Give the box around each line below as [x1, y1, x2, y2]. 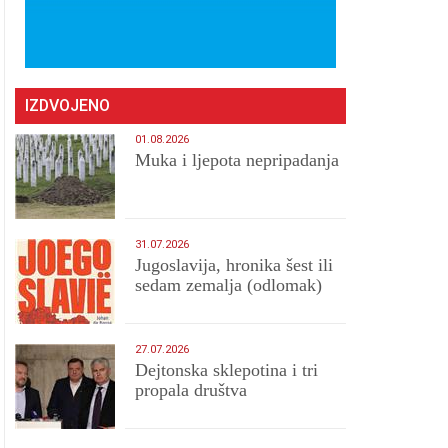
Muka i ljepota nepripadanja [135, 150, 340, 170]
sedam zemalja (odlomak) [135, 275, 323, 295]
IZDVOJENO [25, 96, 111, 115]
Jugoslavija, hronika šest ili [135, 255, 334, 275]
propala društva [135, 380, 248, 400]
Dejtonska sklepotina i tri [135, 360, 319, 380]
